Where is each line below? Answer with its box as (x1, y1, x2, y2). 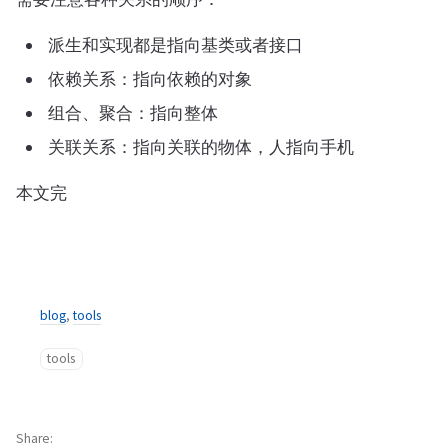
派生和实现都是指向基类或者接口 (48, 33, 303, 56)
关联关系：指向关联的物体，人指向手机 (48, 135, 354, 158)
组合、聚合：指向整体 (48, 101, 218, 124)
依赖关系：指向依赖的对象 (48, 67, 252, 90)
